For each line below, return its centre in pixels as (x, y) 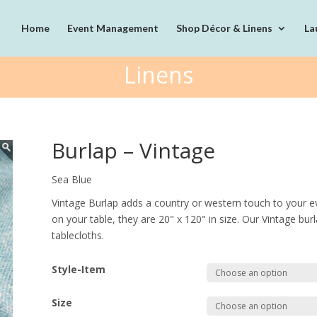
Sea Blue (72, 179)
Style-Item (79, 269)
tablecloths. (78, 235)
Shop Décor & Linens (224, 28)
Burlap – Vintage (134, 150)
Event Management (113, 28)
